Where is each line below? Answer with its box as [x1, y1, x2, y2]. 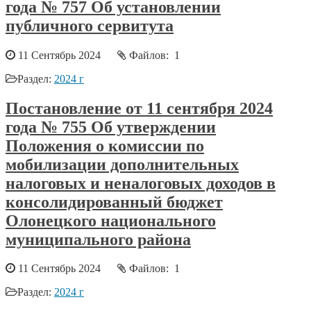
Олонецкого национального [6, 211, 216, 230]
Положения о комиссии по [6, 136, 204, 155]
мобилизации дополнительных [6, 155, 239, 174]
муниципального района [6, 230, 191, 249]
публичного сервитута [6, 16, 174, 35]
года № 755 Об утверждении [6, 117, 216, 136]
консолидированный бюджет [6, 192, 223, 211]
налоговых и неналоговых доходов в [6, 174, 276, 192]
